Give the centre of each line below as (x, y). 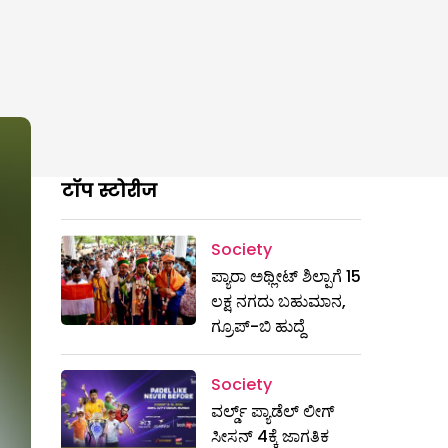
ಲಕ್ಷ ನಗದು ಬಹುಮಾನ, (278, 301)
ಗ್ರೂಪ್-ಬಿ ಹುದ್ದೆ (258, 326)
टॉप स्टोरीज (109, 190)
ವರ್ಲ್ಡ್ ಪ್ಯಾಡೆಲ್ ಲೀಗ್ (273, 411)
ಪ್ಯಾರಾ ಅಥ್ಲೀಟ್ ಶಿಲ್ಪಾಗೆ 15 (286, 276)
